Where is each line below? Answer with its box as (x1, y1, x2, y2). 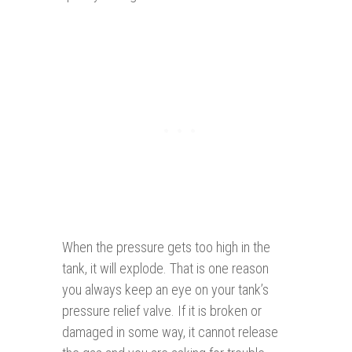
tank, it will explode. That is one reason (62, 260, 269, 277)
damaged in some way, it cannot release (62, 324, 278, 341)
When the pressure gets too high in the (62, 239, 270, 256)
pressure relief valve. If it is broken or (62, 302, 262, 320)
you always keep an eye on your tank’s (62, 281, 269, 299)
